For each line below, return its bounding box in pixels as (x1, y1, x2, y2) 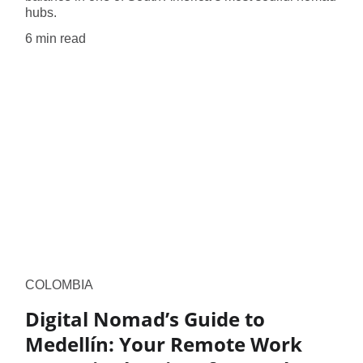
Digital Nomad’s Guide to (24, 305, 265, 332)
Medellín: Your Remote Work (24, 330, 302, 357)
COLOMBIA (24, 277, 93, 292)
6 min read (24, 31, 86, 45)
